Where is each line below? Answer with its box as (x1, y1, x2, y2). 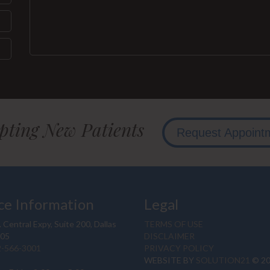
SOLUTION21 (196, 255, 250, 266)
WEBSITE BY (144, 255, 196, 266)
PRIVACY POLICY (144, 243, 214, 254)
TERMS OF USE (144, 219, 203, 230)
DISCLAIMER (144, 231, 195, 242)
